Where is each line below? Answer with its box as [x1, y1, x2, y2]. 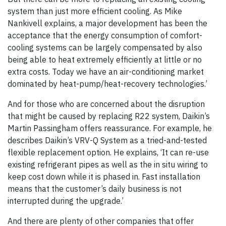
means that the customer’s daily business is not [8, 184, 182, 194]
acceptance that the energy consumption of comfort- [8, 30, 202, 41]
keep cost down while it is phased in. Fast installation [8, 172, 200, 182]
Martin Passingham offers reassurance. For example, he [8, 123, 212, 134]
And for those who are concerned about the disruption [8, 99, 205, 109]
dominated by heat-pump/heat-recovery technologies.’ [8, 79, 207, 89]
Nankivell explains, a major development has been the [8, 18, 207, 29]
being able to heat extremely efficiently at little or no [8, 54, 202, 65]
